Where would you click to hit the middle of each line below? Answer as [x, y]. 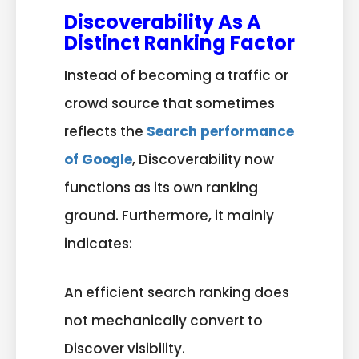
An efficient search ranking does [177, 292]
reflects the [105, 132]
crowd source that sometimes [169, 104]
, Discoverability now [203, 160]
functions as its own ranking [161, 188]
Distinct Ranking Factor [179, 43]
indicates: [98, 244]
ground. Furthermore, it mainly [169, 216]
